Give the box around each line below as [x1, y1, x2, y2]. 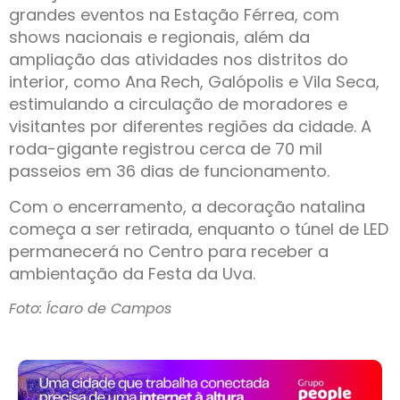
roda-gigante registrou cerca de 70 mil [9, 137, 322, 161]
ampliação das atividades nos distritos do [9, 48, 348, 71]
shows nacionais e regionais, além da [9, 26, 310, 49]
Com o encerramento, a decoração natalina [9, 195, 365, 218]
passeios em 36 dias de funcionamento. [9, 160, 329, 183]
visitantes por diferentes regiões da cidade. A [9, 115, 371, 138]
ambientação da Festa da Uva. [9, 262, 255, 285]
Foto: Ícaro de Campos [9, 298, 171, 320]
